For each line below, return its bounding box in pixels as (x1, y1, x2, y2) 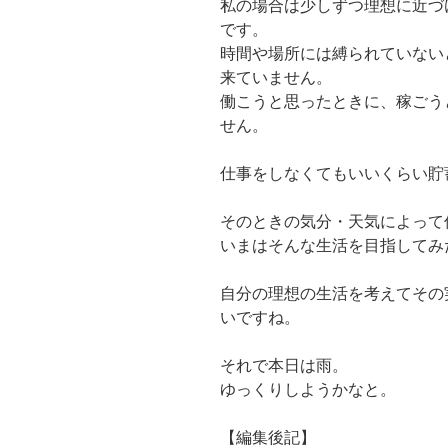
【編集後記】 (220, 428, 316, 446)
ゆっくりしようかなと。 (220, 380, 396, 398)
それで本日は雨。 (220, 356, 348, 374)
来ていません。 (220, 68, 332, 86)
